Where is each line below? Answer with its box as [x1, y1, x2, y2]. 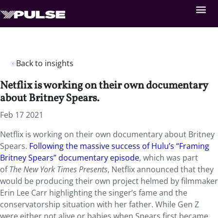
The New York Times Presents [9, 164, 108, 175]
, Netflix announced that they [108, 164, 214, 175]
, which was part [139, 152, 198, 163]
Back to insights [16, 58, 73, 69]
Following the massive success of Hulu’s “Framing [29, 141, 209, 151]
